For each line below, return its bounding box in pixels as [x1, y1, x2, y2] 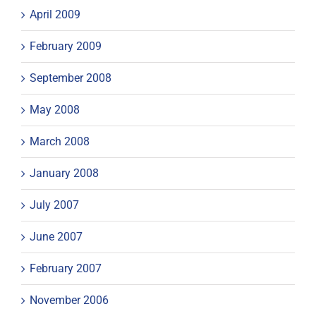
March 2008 [30, 134, 90, 148]
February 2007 [30, 261, 102, 275]
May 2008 [30, 102, 80, 116]
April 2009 [30, 7, 80, 21]
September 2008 [30, 71, 111, 85]
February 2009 [30, 39, 102, 53]
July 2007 [30, 197, 79, 212]
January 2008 [30, 166, 99, 180]
